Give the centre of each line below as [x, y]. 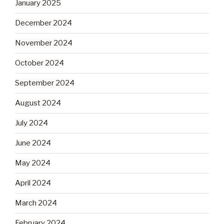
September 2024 [45, 83]
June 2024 [33, 143]
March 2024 [36, 203]
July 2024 [31, 123]
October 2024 [39, 63]
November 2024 [44, 43]
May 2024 [33, 163]
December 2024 [43, 23]
